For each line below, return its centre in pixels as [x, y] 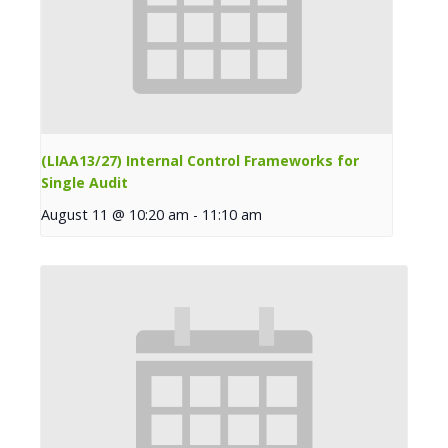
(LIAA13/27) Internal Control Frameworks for [200, 160]
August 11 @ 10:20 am [115, 214]
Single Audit [84, 182]
